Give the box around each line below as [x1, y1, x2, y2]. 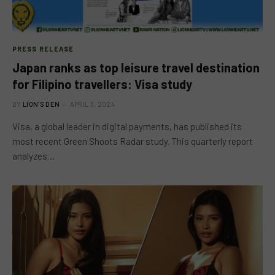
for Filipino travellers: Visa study [12, 76, 192, 91]
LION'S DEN [23, 99, 60, 108]
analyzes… [12, 150, 55, 161]
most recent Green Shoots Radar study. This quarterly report [12, 135, 253, 147]
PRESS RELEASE [12, 44, 74, 53]
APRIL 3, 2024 [69, 99, 115, 108]
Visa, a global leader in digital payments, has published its [12, 120, 242, 132]
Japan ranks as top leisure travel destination [12, 60, 260, 75]
